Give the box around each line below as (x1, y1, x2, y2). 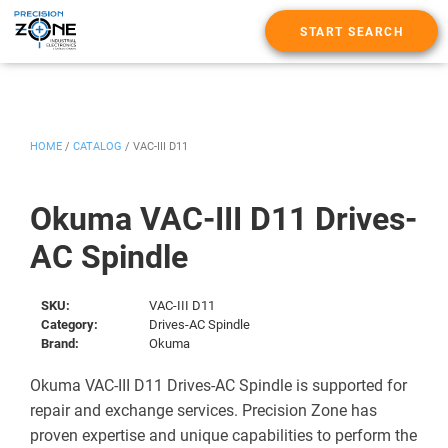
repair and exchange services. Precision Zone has (30, 400, 377, 420)
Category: (41, 316, 99, 332)
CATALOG (73, 139, 122, 153)
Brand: (41, 335, 80, 351)
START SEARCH (300, 25, 403, 40)
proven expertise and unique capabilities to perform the (30, 425, 417, 445)
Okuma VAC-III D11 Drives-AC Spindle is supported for (30, 375, 407, 395)
